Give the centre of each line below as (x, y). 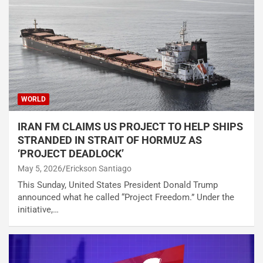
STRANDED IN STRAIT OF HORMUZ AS (110, 140)
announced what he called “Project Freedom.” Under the (126, 198)
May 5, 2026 (40, 169)
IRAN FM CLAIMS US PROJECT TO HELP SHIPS (130, 127)
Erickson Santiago (99, 169)
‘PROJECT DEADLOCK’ (72, 154)
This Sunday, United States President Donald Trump (118, 185)
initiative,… (38, 210)
